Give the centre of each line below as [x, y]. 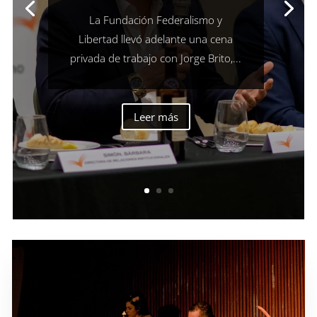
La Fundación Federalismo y [156, 20]
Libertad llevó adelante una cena [156, 39]
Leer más [156, 116]
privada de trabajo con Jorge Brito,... [156, 58]
